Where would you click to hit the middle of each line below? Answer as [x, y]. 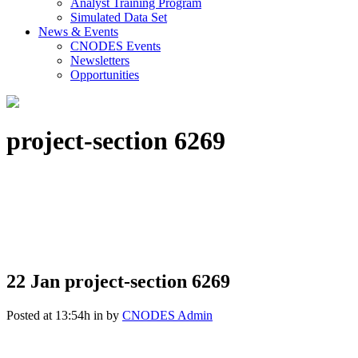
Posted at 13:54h [48, 315]
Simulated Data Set [119, 17]
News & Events [78, 32]
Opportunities [105, 75]
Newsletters [100, 60]
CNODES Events [115, 46]
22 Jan [33, 281]
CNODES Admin [167, 315]
